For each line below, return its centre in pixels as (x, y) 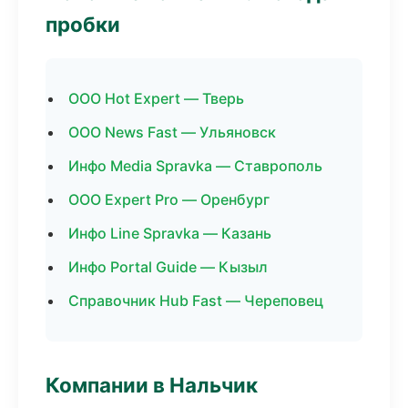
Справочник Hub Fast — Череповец (196, 301)
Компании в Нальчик (152, 385)
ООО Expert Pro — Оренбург (169, 199)
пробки (83, 24)
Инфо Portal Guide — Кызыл (168, 267)
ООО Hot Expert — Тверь (156, 98)
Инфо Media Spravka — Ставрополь (195, 166)
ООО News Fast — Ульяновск (172, 132)
